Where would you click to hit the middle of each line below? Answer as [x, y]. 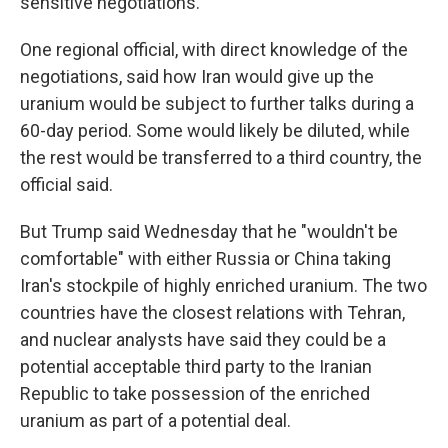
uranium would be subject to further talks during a [217, 103]
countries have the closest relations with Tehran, [212, 312]
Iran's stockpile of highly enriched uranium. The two [223, 285]
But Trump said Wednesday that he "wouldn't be [209, 231]
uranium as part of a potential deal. [155, 420]
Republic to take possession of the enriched [195, 393]
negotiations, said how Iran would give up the [197, 76]
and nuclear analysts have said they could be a [203, 339]
